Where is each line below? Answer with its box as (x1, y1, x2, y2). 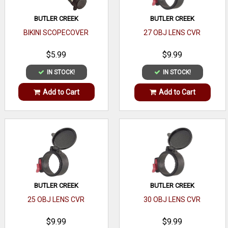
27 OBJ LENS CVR (143, 28, 201, 37)
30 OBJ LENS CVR (143, 195, 201, 204)
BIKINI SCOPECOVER (23, 28, 89, 37)
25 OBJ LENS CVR (27, 195, 84, 204)
